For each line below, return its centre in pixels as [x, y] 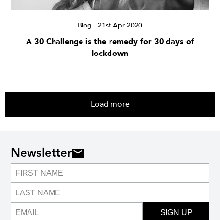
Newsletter [41, 153]
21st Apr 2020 [120, 26]
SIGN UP [176, 212]
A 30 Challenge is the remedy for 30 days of [110, 42]
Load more [110, 104]
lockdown [110, 54]
